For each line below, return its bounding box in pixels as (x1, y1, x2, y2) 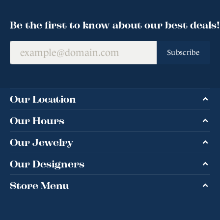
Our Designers (10, 157, 84, 170)
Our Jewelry (10, 136, 73, 148)
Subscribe (167, 48, 200, 56)
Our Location (10, 92, 76, 105)
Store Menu (10, 179, 69, 192)
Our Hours (10, 114, 64, 127)
